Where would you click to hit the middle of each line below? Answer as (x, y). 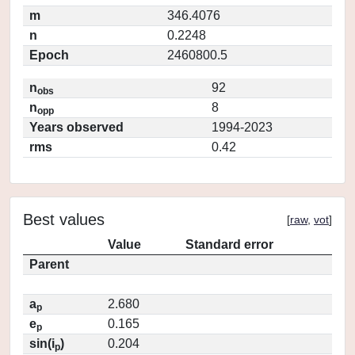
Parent (49, 264)
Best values (64, 219)
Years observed (76, 127)
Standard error (229, 244)
